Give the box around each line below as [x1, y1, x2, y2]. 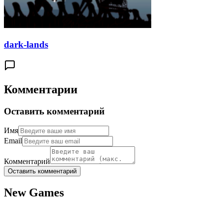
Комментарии [4, 82, 78, 96]
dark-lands [4, 39, 48, 50]
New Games [4, 186, 64, 199]
